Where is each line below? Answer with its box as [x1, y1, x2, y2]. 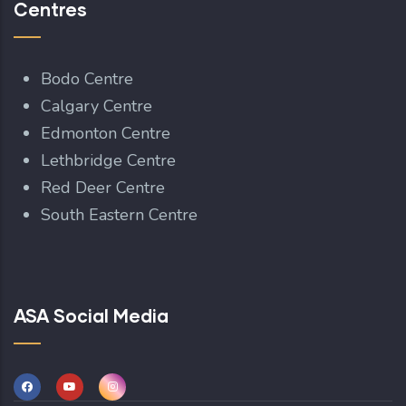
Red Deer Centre [41, 177, 169, 199]
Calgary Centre [41, 95, 157, 118]
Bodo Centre [41, 68, 133, 91]
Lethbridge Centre [41, 150, 180, 172]
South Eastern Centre [41, 204, 202, 227]
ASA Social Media [14, 304, 169, 327]
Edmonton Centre [41, 122, 170, 145]
